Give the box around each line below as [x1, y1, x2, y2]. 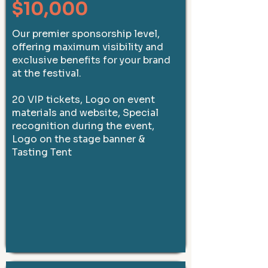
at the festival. [12, 67, 81, 80]
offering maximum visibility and [12, 41, 163, 53]
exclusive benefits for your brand [12, 54, 170, 66]
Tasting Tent [12, 146, 72, 159]
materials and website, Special [12, 106, 159, 119]
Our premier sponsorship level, [12, 28, 160, 40]
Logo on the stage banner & [12, 133, 145, 145]
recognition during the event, [12, 120, 154, 132]
